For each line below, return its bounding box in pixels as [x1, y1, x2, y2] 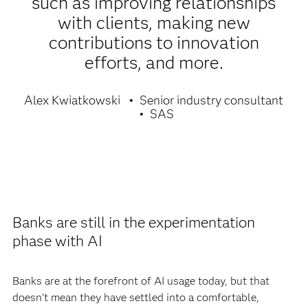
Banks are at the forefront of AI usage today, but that [12, 274, 269, 287]
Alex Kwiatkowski [24, 92, 121, 108]
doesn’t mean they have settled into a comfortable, [12, 290, 259, 304]
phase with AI [12, 231, 102, 250]
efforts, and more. [84, 51, 223, 74]
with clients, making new [57, 11, 250, 34]
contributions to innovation [48, 31, 259, 54]
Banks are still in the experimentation [12, 212, 255, 232]
